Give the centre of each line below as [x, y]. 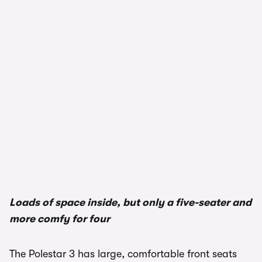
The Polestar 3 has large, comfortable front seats [123, 254]
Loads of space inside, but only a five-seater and [130, 203]
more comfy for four [60, 219]
